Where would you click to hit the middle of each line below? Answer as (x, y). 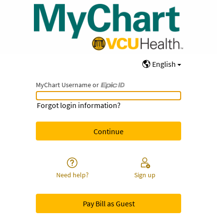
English (164, 64)
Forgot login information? (78, 105)
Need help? (72, 175)
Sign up (145, 175)
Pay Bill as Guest (108, 204)
